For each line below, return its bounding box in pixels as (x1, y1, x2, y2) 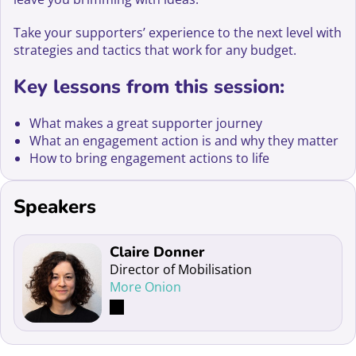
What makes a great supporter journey (29, 114, 263, 133)
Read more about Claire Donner (21, 242, 214, 260)
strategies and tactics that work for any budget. (14, 41, 297, 60)
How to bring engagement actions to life (29, 149, 270, 168)
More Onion (110, 277, 182, 296)
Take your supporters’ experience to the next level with (14, 24, 342, 42)
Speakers (14, 193, 97, 219)
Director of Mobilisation (110, 260, 253, 278)
